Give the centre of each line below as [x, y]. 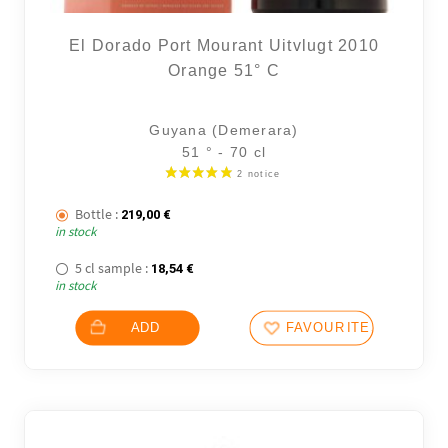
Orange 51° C [224, 70]
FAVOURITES [333, 327]
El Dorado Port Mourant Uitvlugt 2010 [224, 45]
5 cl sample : [112, 267]
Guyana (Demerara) [224, 129]
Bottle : [97, 214]
